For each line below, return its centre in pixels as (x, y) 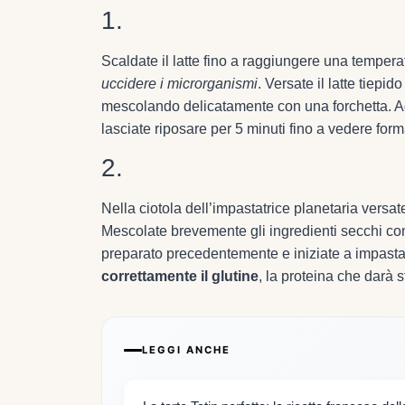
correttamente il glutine (180, 277)
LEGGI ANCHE (186, 350)
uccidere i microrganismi (179, 83)
